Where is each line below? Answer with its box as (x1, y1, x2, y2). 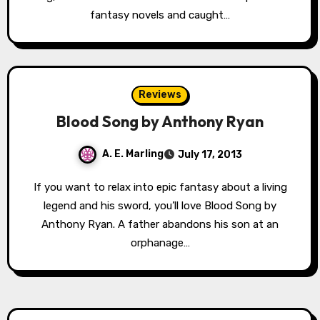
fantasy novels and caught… (90, 8, 230, 21)
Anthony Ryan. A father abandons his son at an (41, 217, 279, 231)
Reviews (139, 88, 181, 101)
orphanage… (130, 236, 190, 249)
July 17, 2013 (178, 148, 242, 161)
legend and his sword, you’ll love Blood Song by (44, 199, 276, 212)
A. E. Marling (102, 147, 164, 160)
